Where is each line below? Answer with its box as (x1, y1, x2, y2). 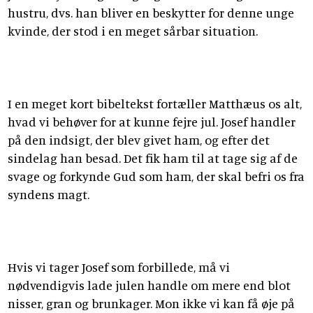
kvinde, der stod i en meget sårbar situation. (8, 22, 258, 38)
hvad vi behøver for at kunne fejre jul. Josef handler (8, 113, 296, 129)
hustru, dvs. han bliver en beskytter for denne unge (8, 4, 294, 20)
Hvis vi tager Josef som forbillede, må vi (8, 259, 230, 275)
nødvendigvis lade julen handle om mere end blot (8, 277, 291, 293)
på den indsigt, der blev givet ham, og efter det (8, 131, 270, 147)
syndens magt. (8, 186, 89, 202)
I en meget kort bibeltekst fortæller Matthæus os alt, (8, 95, 302, 111)
